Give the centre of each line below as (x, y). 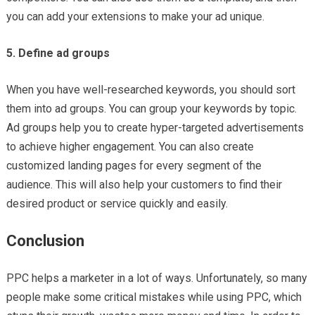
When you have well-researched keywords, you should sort (150, 90)
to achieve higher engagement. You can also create (130, 147)
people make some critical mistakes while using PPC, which (154, 297)
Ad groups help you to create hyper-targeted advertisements (155, 128)
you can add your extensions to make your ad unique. (135, 17)
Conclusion (45, 241)
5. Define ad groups (58, 53)
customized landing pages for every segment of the (134, 166)
